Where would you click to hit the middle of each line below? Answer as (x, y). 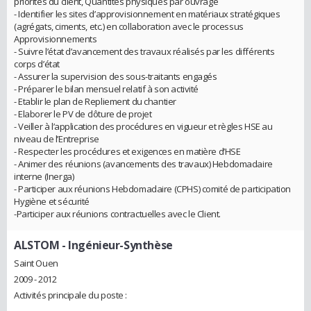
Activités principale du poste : (70, 295)
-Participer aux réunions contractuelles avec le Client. (117, 213)
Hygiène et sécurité (52, 201)
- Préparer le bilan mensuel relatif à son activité (106, 89)
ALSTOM (37, 245)
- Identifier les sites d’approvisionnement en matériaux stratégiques (147, 14)
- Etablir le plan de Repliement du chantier (95, 101)
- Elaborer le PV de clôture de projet (83, 114)
